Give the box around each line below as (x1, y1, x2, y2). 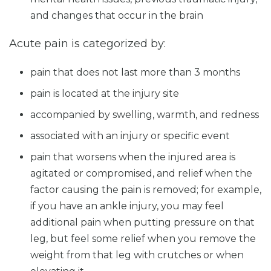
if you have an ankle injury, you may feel (30, 200, 224, 212)
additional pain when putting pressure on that (30, 216, 255, 228)
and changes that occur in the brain (30, 9, 203, 21)
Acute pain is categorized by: (9, 36, 166, 50)
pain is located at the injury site (30, 87, 179, 99)
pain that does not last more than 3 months (30, 66, 240, 78)
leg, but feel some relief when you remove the (30, 232, 256, 244)
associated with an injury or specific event (30, 129, 230, 142)
